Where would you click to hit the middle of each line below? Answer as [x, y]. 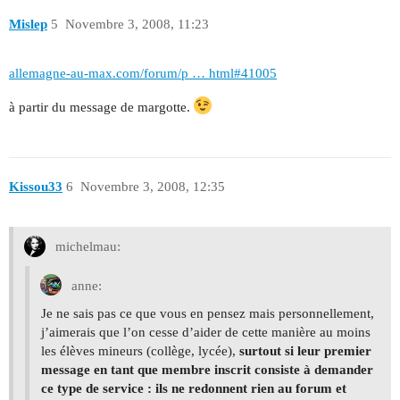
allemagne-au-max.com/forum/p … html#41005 [143, 73]
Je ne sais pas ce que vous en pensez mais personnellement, [208, 314]
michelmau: [86, 247]
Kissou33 [36, 187]
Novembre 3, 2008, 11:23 [137, 25]
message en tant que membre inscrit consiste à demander [207, 370]
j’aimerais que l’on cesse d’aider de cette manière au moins [206, 333]
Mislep [28, 25]
